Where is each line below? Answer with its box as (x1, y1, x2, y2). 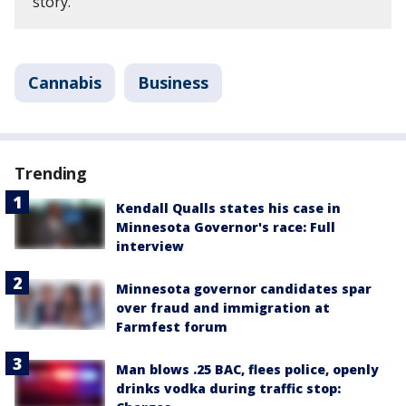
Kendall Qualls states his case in (116, 199, 341, 217)
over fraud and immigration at (116, 299, 330, 316)
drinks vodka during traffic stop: (116, 380, 341, 397)
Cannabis (28, 72, 101, 93)
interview (116, 237, 184, 255)
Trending (14, 162, 88, 184)
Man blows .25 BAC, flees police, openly (116, 361, 379, 378)
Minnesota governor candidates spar (116, 280, 372, 297)
